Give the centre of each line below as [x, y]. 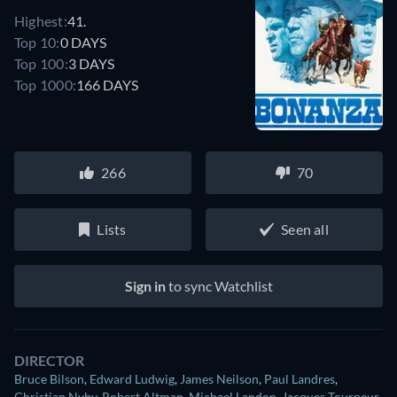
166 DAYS [108, 84]
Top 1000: [46, 84]
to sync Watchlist [219, 286]
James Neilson [219, 379]
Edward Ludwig [132, 379]
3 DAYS [91, 63]
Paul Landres [300, 379]
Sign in [145, 286]
